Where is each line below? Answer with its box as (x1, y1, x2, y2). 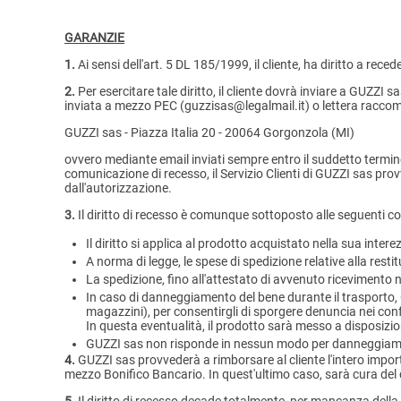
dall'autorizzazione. (64, 181, 172, 196)
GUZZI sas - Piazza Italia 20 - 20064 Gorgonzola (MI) (64, 125, 354, 141)
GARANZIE (64, 30, 124, 46)
